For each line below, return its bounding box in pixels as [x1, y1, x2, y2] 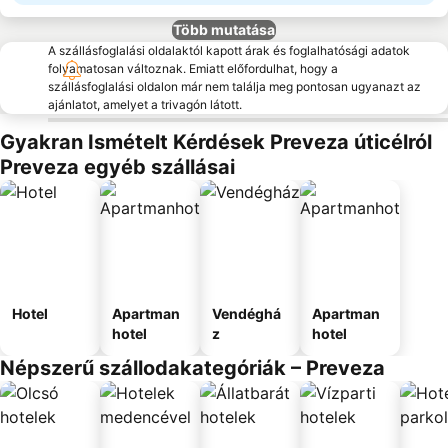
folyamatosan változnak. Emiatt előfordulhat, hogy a [48, 61, 338, 76]
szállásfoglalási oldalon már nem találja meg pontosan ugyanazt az [48, 79, 421, 94]
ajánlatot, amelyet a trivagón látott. [48, 97, 242, 112]
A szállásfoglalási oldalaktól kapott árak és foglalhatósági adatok [48, 43, 410, 58]
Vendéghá [212, 305, 281, 322]
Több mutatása [173, 21, 275, 38]
